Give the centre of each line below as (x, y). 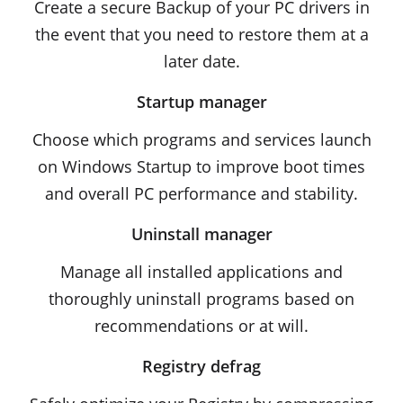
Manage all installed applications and (201, 272)
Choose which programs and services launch (201, 139)
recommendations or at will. (201, 326)
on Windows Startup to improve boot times (201, 166)
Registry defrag (201, 366)
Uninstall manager (201, 234)
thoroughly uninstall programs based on (201, 299)
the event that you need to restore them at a (201, 34)
